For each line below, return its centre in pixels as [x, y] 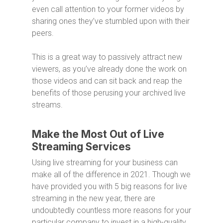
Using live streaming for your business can [105, 163]
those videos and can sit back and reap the [107, 81]
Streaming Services [81, 147]
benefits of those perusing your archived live [109, 93]
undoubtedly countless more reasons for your [111, 211]
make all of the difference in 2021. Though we [111, 175]
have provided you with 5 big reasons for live [110, 187]
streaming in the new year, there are [94, 199]
